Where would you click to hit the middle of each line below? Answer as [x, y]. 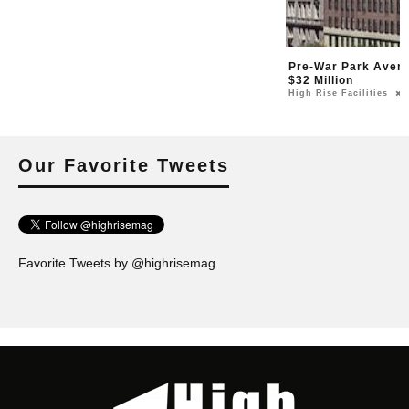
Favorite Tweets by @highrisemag [117, 263]
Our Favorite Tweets [124, 166]
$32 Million [321, 81]
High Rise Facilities [338, 94]
